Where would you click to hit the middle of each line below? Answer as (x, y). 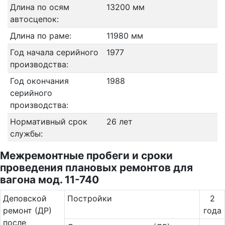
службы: (26, 134)
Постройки (89, 198)
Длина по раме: (40, 36)
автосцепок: (34, 19)
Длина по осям (39, 7)
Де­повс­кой (25, 198)
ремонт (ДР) (27, 210)
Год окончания (39, 81)
